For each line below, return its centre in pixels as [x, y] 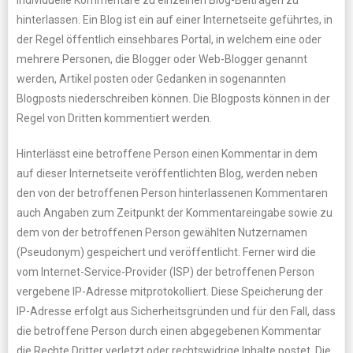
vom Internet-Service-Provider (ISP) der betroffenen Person [165, 272]
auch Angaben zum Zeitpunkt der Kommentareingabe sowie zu [175, 213]
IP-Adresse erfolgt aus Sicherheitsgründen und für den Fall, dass [176, 311]
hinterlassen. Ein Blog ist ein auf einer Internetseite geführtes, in [175, 20]
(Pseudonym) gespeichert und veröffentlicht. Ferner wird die [166, 252]
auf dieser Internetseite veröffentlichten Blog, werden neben [167, 173]
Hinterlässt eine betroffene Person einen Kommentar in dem [167, 154]
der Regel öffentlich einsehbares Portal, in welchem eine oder [169, 39]
